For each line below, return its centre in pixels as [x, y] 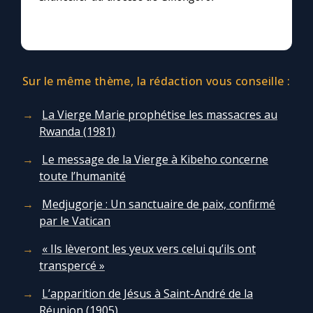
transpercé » [72, 266]
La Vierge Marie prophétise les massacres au [160, 115]
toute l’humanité [82, 176]
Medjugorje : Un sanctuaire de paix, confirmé [159, 204]
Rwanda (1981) [77, 132]
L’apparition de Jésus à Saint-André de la [147, 294]
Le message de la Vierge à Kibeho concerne [155, 160]
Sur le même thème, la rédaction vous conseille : [156, 81]
